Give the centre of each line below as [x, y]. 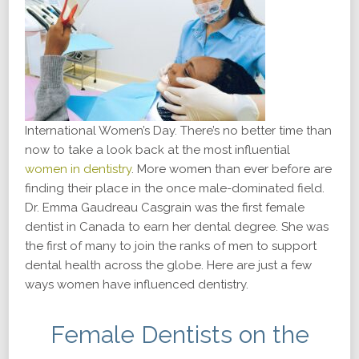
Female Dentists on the [179, 335]
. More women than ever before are [232, 169]
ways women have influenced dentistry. [137, 284]
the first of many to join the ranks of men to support [171, 246]
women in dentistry [78, 169]
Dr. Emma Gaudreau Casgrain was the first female [165, 208]
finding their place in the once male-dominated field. [175, 188]
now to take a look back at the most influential [157, 150]
